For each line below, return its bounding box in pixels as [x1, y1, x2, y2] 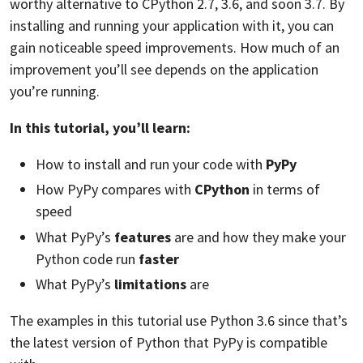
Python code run [36, 249, 139, 268]
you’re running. [10, 81, 100, 100]
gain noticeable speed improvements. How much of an [10, 37, 340, 57]
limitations [114, 275, 186, 293]
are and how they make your [171, 227, 346, 246]
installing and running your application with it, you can [10, 15, 334, 35]
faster [139, 249, 179, 268]
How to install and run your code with [36, 154, 266, 173]
